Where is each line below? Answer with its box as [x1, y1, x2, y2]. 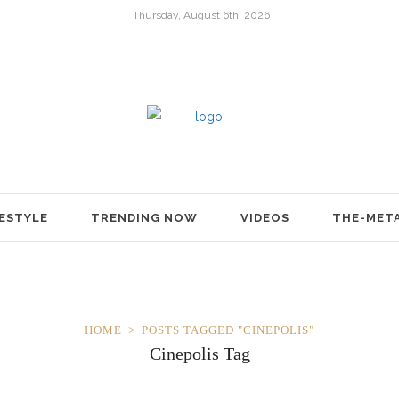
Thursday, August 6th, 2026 [132, 8, 270, 21]
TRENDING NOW [91, 210, 198, 224]
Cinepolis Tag [149, 344, 250, 364]
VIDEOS [240, 210, 289, 224]
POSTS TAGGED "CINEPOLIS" [142, 323, 314, 338]
